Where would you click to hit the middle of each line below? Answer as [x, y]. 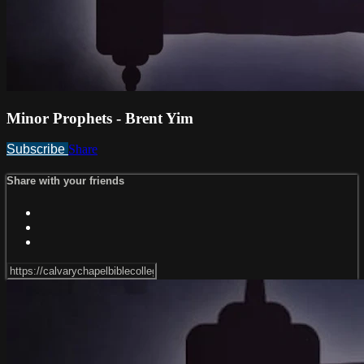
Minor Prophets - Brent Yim [100, 118]
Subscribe [37, 149]
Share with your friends [65, 181]
